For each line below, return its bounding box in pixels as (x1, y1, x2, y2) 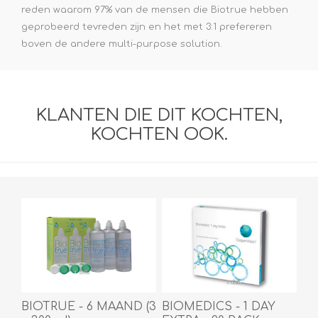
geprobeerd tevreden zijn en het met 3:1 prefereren (21, 22, 272, 33)
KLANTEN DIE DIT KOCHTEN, (35, 106, 283, 126)
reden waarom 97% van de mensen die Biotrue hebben (21, 5, 288, 16)
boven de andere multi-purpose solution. (21, 39, 222, 50)
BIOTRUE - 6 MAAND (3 (21, 300, 156, 314)
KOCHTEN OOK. (90, 125, 228, 145)
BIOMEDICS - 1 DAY (161, 300, 275, 314)
